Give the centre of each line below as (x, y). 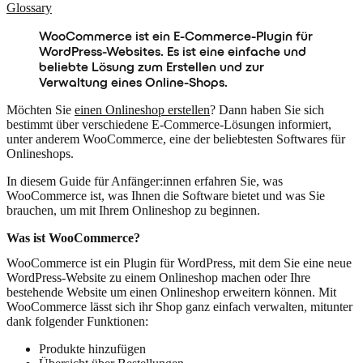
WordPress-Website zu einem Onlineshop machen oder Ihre (158, 278)
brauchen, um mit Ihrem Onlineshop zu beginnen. (133, 210)
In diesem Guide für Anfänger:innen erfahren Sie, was (145, 181)
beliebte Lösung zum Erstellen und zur (152, 67)
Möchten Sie (41, 110)
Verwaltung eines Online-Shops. (133, 82)
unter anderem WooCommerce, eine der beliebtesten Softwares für (176, 139)
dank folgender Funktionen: (77, 322)
